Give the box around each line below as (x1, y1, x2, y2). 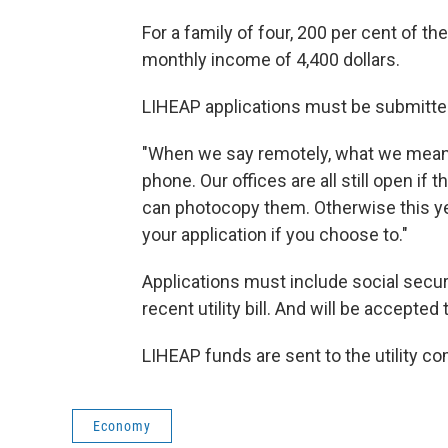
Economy (93, 417, 151, 434)
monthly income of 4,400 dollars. (142, 48, 400, 70)
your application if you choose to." (142, 223, 408, 245)
